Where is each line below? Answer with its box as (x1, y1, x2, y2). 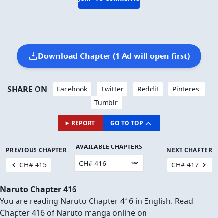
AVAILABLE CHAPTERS (75, 142, 143, 151)
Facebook (56, 84, 87, 94)
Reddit (137, 84, 159, 94)
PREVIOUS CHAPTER (6, 145, 67, 154)
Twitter (100, 84, 124, 94)
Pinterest (172, 84, 201, 94)
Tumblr (94, 98, 118, 108)
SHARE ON (7, 84, 47, 95)
